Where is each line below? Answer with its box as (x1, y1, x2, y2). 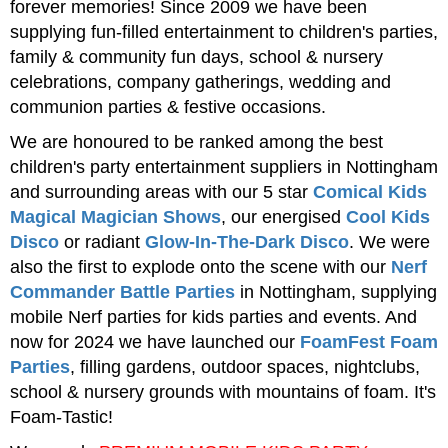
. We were (349, 231, 430, 252)
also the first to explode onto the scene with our (10, 256, 391, 277)
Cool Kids (346, 206, 430, 227)
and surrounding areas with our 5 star (10, 181, 313, 202)
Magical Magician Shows (10, 206, 221, 227)
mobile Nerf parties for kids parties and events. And (10, 306, 417, 327)
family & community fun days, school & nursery (10, 46, 383, 67)
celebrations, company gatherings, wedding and (10, 71, 391, 92)
